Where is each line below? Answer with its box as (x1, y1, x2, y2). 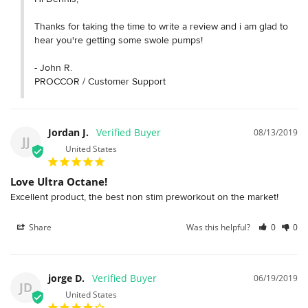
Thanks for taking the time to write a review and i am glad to (34, 20, 288, 32)
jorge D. (48, 271, 85, 285)
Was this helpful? (186, 221, 253, 233)
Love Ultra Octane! (10, 174, 107, 188)
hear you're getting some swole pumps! (34, 34, 203, 45)
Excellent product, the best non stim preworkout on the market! (10, 190, 281, 202)
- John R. (34, 61, 72, 73)
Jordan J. (48, 125, 89, 139)
